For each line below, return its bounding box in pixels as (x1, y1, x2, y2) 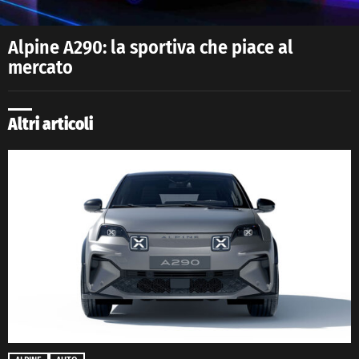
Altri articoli (8, 113, 93, 135)
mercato (8, 56, 73, 79)
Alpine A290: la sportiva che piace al (8, 36, 293, 59)
